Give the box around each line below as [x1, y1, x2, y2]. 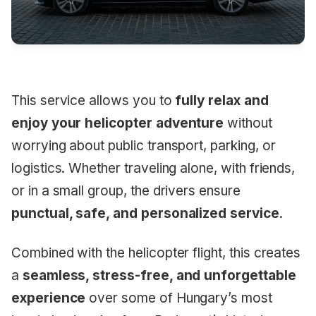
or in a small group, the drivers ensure [11, 183, 241, 200]
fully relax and [175, 92, 269, 109]
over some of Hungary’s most [85, 290, 272, 307]
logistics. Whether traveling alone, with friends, [11, 160, 296, 177]
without [224, 115, 272, 132]
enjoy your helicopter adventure [11, 115, 224, 132]
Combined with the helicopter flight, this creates [11, 245, 301, 262]
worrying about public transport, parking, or [11, 138, 276, 154]
